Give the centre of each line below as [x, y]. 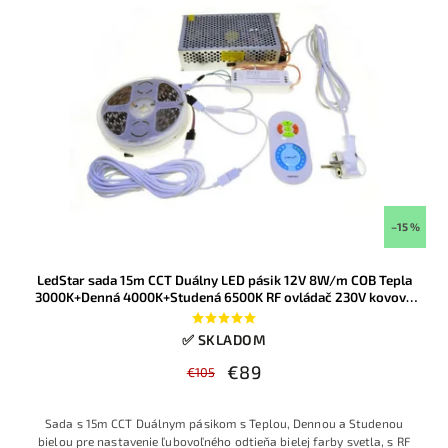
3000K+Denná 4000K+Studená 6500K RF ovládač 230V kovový [224, 297]
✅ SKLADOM [224, 340]
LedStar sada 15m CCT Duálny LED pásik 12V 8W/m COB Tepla [224, 280]
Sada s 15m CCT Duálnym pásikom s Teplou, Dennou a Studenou [224, 423]
